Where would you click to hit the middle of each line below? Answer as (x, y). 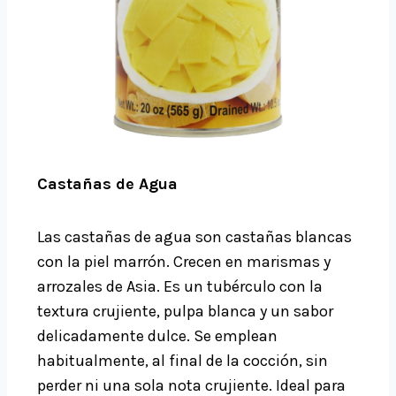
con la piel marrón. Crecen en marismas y (184, 262)
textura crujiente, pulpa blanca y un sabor (185, 312)
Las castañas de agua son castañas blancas (194, 237)
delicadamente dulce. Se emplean (157, 336)
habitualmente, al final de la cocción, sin (183, 361)
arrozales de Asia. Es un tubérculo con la (180, 287)
